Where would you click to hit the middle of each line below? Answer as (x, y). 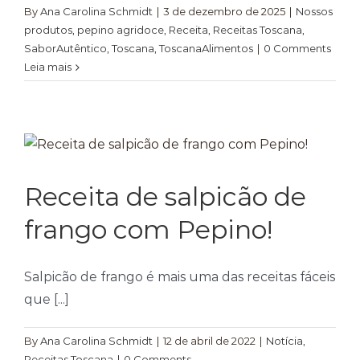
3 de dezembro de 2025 (224, 11)
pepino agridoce (121, 30)
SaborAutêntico (65, 48)
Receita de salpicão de (165, 196)
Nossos (314, 11)
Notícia (284, 341)
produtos (48, 30)
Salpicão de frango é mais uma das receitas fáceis (180, 277)
